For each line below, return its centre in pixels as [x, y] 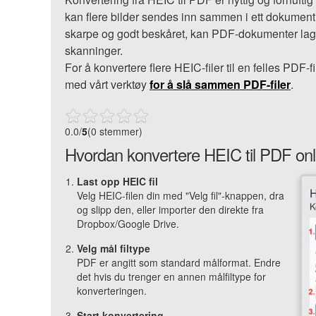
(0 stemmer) [115, 131]
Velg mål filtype [114, 248]
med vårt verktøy [107, 84]
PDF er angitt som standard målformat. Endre [179, 262]
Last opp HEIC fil [117, 181]
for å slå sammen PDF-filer [220, 84]
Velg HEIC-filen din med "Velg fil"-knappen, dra [181, 195]
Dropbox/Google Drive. [128, 224]
